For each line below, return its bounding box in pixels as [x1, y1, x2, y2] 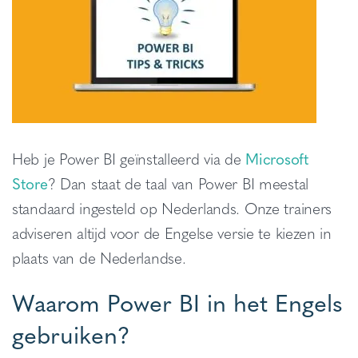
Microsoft [245, 147, 309, 169]
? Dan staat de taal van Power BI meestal [47, 172, 308, 194]
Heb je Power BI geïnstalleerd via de [12, 147, 246, 169]
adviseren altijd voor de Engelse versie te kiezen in [12, 221, 332, 244]
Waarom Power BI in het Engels [12, 284, 343, 320]
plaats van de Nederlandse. [12, 246, 186, 268]
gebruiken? [12, 316, 130, 352]
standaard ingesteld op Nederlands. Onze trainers [12, 197, 332, 219]
